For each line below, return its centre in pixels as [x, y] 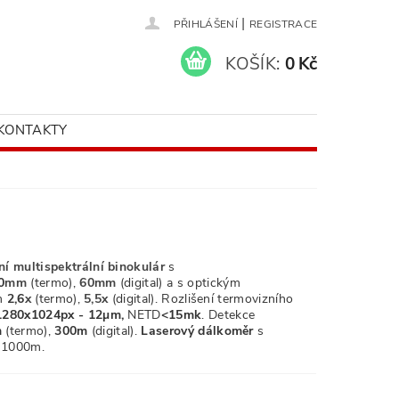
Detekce [232, 315]
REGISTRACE [283, 24]
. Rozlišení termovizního [224, 299]
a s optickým [203, 283]
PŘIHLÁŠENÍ [205, 24]
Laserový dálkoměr [197, 331]
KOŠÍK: [253, 64]
